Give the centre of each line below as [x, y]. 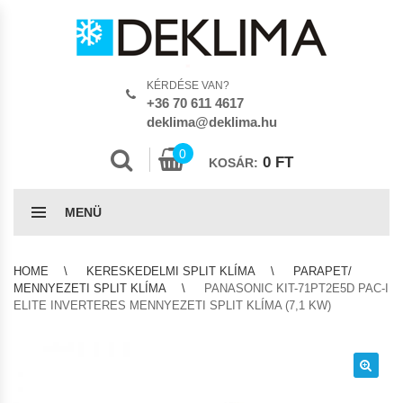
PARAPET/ [322, 271]
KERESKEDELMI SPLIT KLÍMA [171, 271]
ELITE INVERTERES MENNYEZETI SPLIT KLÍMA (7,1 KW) [172, 305]
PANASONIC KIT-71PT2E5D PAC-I [296, 288]
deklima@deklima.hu [212, 122]
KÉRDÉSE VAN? [188, 85]
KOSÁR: [233, 163]
